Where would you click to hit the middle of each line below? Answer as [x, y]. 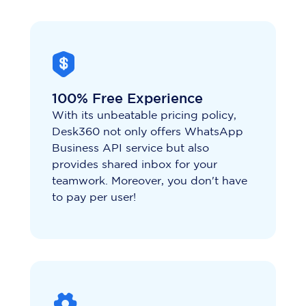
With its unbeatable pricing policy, [144, 116]
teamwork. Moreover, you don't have [150, 182]
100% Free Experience [127, 99]
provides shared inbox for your [135, 165]
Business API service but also [130, 149]
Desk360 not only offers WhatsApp [148, 133]
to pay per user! [94, 198]
